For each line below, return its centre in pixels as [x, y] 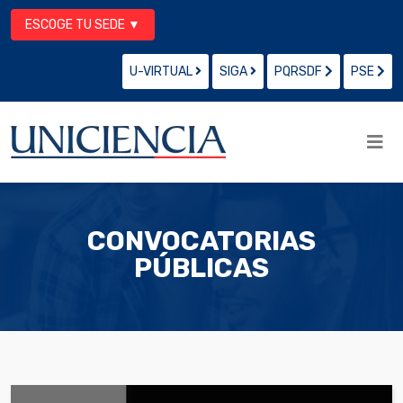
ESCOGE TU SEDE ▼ [83, 25]
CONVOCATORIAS [201, 241]
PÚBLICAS [201, 268]
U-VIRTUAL [162, 72]
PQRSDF [300, 72]
